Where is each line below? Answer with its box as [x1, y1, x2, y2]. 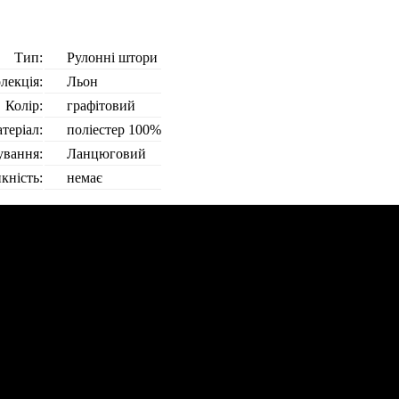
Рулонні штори [67, 50, 158, 65]
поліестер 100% [67, 122, 161, 137]
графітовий [67, 98, 135, 113]
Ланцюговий [67, 146, 146, 161]
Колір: [5, 98, 43, 113]
